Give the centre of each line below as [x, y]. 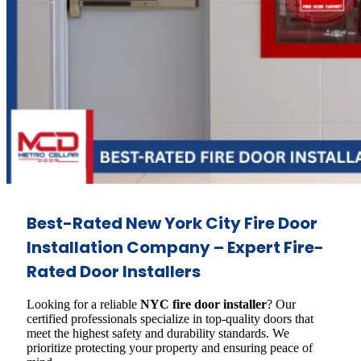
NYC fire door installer [203, 304]
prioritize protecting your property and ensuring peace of [170, 347]
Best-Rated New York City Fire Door [172, 224]
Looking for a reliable [83, 304]
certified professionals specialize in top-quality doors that [170, 318]
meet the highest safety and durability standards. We [158, 333]
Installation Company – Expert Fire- [175, 248]
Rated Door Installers [114, 272]
